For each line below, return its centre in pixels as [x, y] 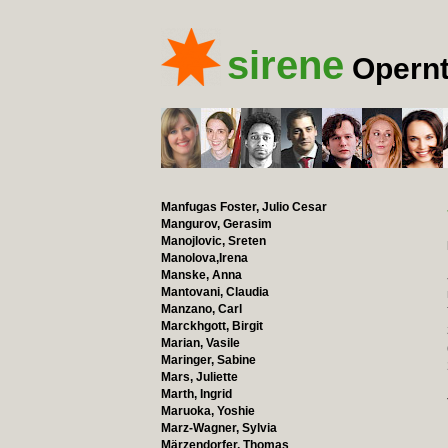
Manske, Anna [201, 275]
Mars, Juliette [199, 377]
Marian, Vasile [200, 343]
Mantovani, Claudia [214, 292]
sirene [285, 65]
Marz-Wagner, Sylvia [218, 428]
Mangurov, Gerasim [216, 224]
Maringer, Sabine [208, 360]
